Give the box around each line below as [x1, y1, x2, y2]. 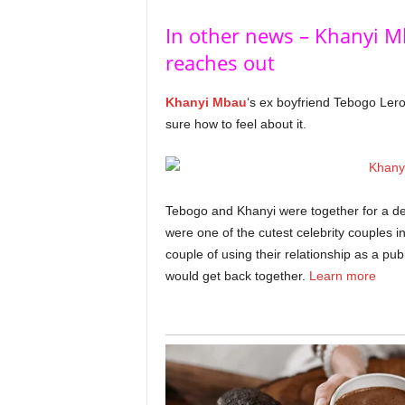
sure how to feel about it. [165, 117, 306, 131]
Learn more [308, 268, 376, 283]
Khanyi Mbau [165, 95, 247, 109]
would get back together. [165, 268, 309, 283]
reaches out [165, 49, 275, 76]
